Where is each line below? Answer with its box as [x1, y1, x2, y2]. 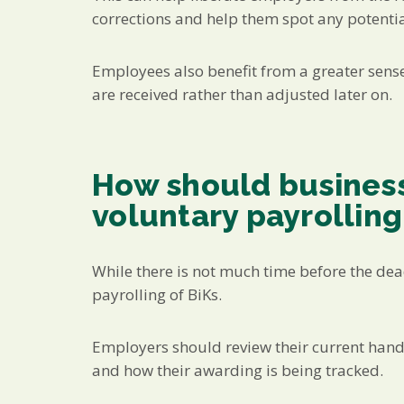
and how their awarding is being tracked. [92, 359, 383, 381]
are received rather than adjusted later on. [92, 83, 392, 105]
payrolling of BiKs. [92, 283, 222, 305]
